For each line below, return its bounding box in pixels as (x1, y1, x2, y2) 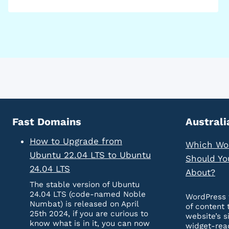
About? (186, 167, 215, 178)
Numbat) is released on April (30, 199, 139, 209)
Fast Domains (12, 116, 81, 128)
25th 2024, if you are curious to (30, 209, 148, 219)
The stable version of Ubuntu (30, 180, 140, 190)
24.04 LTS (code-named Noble (30, 190, 146, 199)
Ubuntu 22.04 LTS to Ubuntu (30, 150, 151, 161)
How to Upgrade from (30, 136, 122, 147)
